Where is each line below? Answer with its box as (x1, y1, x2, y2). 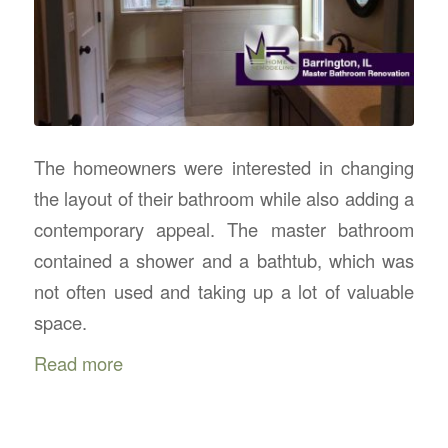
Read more (33, 350, 123, 377)
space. (33, 309, 87, 336)
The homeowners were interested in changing (33, 154, 415, 181)
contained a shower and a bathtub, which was (33, 247, 415, 274)
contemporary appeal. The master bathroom (33, 216, 415, 243)
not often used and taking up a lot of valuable (33, 278, 415, 305)
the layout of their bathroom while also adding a (33, 185, 415, 212)
